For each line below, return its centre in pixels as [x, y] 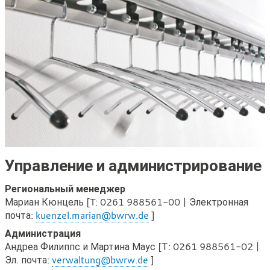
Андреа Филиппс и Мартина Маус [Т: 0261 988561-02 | [132, 247]
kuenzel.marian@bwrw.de [92, 215]
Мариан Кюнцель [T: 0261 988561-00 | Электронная [127, 202]
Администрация [43, 234]
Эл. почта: [28, 260]
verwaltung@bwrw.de [100, 260]
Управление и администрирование [133, 165]
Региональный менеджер [65, 189]
